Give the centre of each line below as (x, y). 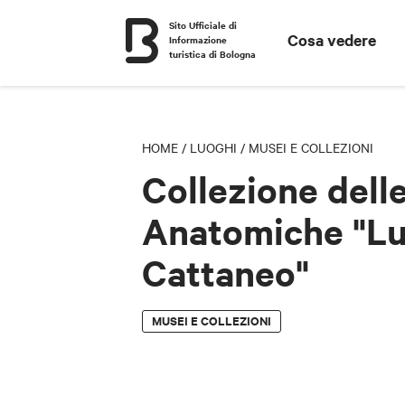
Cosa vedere (332, 40)
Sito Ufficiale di (203, 25)
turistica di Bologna (212, 54)
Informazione (198, 39)
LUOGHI (213, 147)
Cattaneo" (226, 273)
